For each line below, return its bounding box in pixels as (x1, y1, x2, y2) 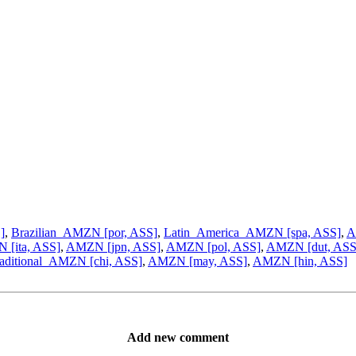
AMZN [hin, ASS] (253, 253, 347, 268)
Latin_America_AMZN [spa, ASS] (164, 225, 341, 239)
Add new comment (127, 330, 229, 344)
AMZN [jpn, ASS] (66, 239, 161, 253)
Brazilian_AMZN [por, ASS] (11, 225, 157, 239)
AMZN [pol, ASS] (166, 239, 261, 253)
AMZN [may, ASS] (148, 253, 247, 268)
